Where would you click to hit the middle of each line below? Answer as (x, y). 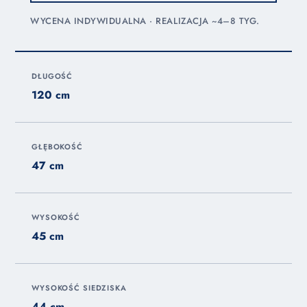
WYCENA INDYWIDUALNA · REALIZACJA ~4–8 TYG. (145, 21)
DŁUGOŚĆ (52, 76)
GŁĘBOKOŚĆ (57, 147)
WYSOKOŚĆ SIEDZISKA (79, 288)
